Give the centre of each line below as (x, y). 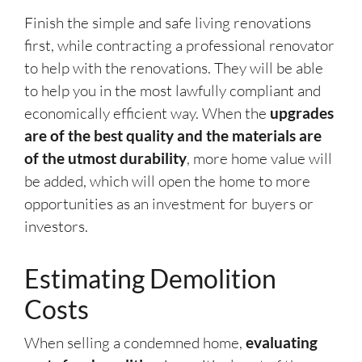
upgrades (302, 113)
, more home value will (259, 159)
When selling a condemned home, (135, 343)
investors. (56, 227)
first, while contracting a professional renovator (179, 46)
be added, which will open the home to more (167, 181)
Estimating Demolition (150, 279)
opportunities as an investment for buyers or (169, 204)
